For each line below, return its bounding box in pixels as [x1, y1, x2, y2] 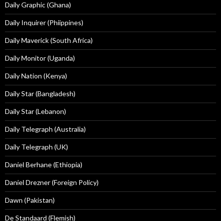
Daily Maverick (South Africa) [5, 36, 93, 45]
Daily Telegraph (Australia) [5, 125, 86, 134]
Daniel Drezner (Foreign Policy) [5, 178, 99, 187]
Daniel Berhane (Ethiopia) [5, 160, 82, 169]
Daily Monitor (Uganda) [5, 54, 75, 63]
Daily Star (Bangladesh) [5, 89, 75, 98]
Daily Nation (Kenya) [5, 72, 67, 80]
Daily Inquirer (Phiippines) [5, 18, 83, 27]
